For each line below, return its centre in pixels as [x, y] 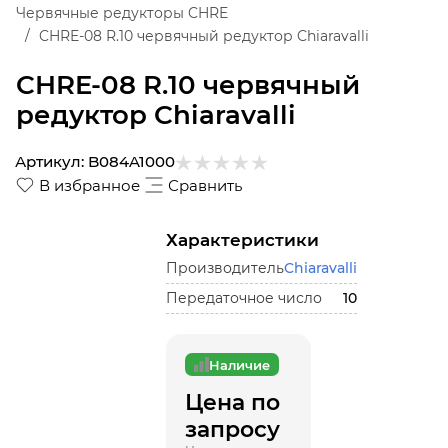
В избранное [89, 185]
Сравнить [205, 185]
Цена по [232, 402]
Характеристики [242, 240]
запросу [232, 429]
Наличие [239, 364]
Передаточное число [243, 298]
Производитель [224, 268]
